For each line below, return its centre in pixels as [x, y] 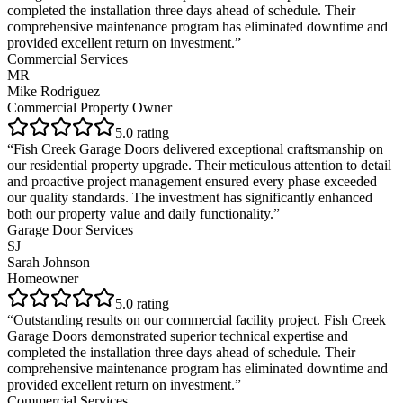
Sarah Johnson [49, 262]
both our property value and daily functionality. [140, 213]
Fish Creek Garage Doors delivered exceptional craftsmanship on [198, 148]
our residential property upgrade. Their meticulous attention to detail [199, 165]
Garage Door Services [70, 229]
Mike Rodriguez [54, 91]
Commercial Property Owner [90, 107]
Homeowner [43, 278]
